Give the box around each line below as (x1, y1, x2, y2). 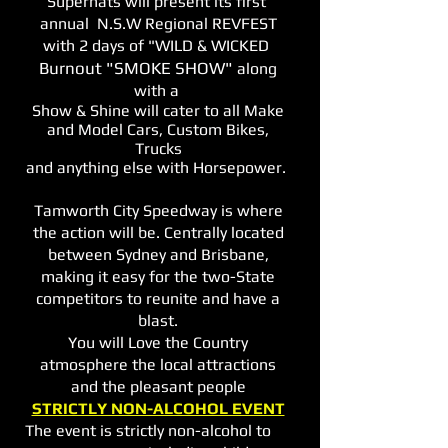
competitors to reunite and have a (36, 289, 280, 308)
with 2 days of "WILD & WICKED (43, 36, 273, 55)
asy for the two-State (121, 267, 275, 286)
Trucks (134, 139, 182, 158)
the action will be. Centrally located (32, 223, 284, 242)
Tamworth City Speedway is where (33, 201, 283, 220)
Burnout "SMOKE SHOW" (39, 58, 233, 78)
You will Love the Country (68, 333, 248, 352)
